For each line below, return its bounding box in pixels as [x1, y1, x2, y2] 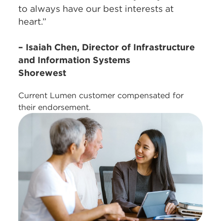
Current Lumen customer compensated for [18, 90, 184, 100]
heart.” [18, 15, 47, 27]
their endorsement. [18, 102, 91, 112]
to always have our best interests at [18, 2, 174, 14]
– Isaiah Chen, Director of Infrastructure [18, 41, 195, 53]
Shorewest [18, 67, 67, 78]
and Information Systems [18, 54, 131, 66]
